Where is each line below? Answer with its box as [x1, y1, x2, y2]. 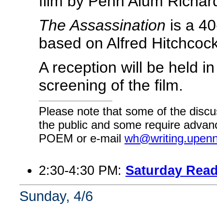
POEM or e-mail [39, 131, 124, 145]
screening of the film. [39, 77, 183, 94]
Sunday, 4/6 [19, 188, 93, 204]
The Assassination [39, 16, 166, 34]
